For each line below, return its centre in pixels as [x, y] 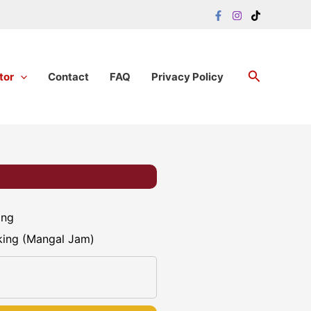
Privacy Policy [187, 76]
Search [269, 75]
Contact [68, 76]
